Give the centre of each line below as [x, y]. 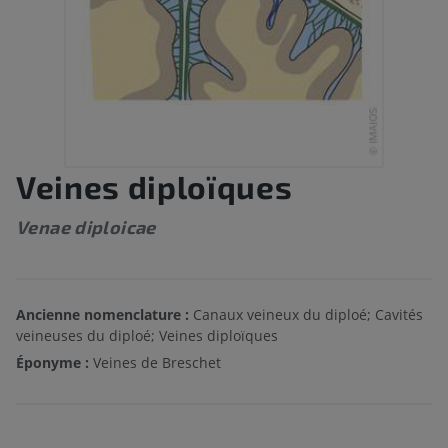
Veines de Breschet [155, 363]
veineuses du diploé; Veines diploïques [147, 336]
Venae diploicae [86, 227]
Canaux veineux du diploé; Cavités [306, 315]
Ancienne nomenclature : [102, 315]
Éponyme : [52, 363]
